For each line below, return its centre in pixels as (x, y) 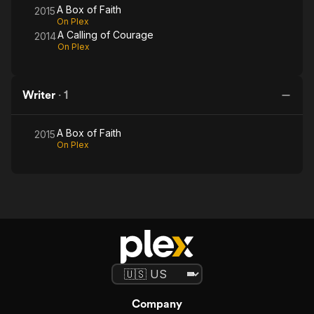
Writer (39, 95)
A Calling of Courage (105, 35)
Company (157, 304)
